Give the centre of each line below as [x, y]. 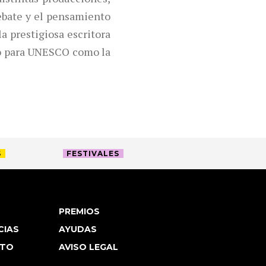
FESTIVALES [93, 153]
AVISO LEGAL [88, 247]
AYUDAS [77, 229]
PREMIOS [79, 211]
